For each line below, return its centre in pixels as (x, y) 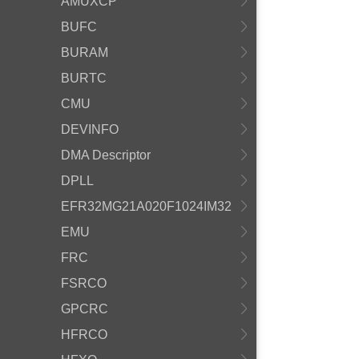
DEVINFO (90, 129)
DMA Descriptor (106, 155)
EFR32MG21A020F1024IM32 (146, 206)
